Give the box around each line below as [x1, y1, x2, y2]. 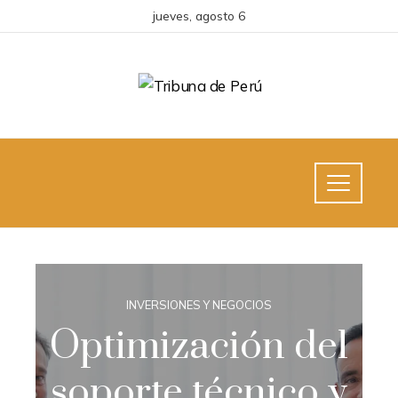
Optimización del [50, 322, 348, 370]
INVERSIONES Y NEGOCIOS [126, 298, 272, 312]
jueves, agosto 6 [153, 8, 245, 23]
